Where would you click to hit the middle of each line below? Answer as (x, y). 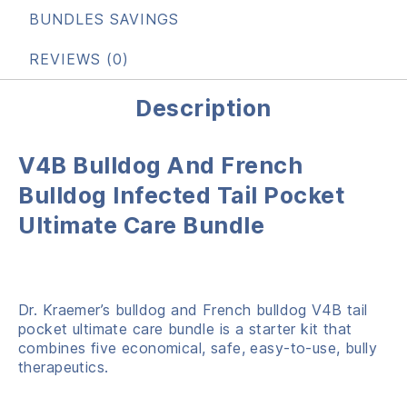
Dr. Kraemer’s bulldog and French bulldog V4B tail (193, 309)
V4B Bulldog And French (160, 165)
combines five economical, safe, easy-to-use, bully (198, 347)
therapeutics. (64, 367)
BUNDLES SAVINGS (104, 19)
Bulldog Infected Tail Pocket (181, 195)
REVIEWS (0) (79, 59)
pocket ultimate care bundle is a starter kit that (185, 328)
